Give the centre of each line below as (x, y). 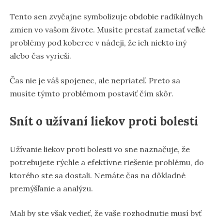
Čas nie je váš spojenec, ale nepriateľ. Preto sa (95, 81)
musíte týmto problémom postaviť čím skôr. (92, 94)
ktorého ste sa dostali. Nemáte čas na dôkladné (98, 176)
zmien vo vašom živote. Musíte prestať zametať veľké (108, 30)
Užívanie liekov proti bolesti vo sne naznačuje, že (100, 149)
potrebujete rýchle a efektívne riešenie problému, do (107, 163)
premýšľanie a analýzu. (51, 189)
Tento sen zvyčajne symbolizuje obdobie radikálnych (106, 17)
